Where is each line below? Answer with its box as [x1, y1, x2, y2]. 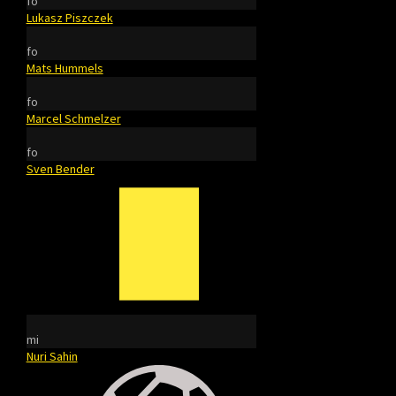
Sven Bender [26, 161, 95, 177]
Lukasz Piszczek [26, 10, 113, 26]
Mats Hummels [26, 60, 103, 76]
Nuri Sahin [26, 348, 78, 364]
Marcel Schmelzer [26, 110, 121, 126]
